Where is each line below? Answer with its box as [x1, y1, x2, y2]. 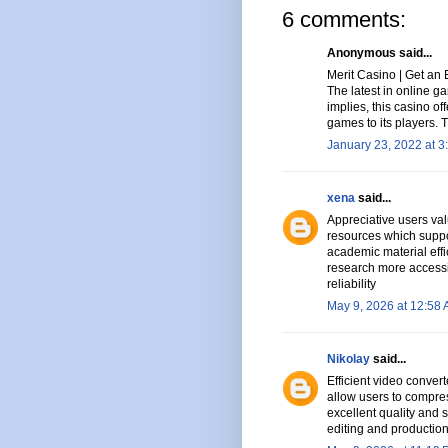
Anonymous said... [327, 46, 432, 61]
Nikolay [327, 352, 370, 367]
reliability [327, 277, 376, 292]
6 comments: [282, 7, 406, 33]
